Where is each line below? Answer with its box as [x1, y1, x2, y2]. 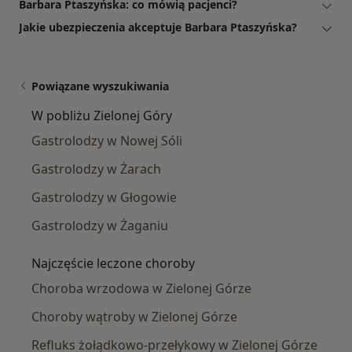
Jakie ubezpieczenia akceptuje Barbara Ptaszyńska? [19, 20, 297, 35]
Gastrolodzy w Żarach [31, 160, 161, 178]
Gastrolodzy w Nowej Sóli [31, 132, 182, 150]
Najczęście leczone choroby [31, 255, 195, 273]
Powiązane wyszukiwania [31, 79, 169, 94]
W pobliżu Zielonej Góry [31, 107, 172, 125]
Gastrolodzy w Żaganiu [31, 217, 168, 235]
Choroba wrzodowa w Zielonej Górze [31, 280, 251, 298]
